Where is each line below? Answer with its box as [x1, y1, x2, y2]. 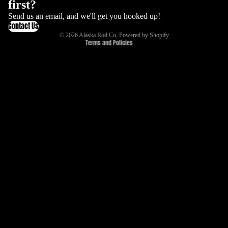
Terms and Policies [85, 38, 133, 48]
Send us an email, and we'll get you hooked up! [8, 12, 160, 21]
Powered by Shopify [119, 32, 169, 39]
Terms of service [66, 22, 105, 30]
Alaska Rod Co [78, 32, 116, 39]
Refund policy [66, 8, 100, 15]
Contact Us [8, 21, 39, 32]
